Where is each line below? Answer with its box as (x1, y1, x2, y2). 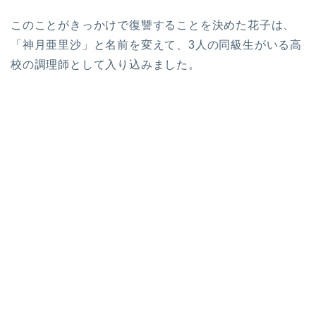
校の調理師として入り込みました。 (11, 59, 200, 71)
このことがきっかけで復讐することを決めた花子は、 (11, 19, 296, 32)
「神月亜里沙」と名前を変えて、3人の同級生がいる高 (11, 39, 302, 51)
